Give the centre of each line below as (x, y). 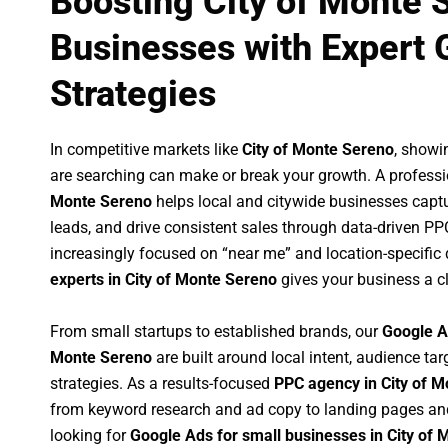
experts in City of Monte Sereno (163, 280)
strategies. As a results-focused (162, 383)
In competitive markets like (146, 150)
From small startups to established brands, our (216, 331)
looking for (90, 435)
